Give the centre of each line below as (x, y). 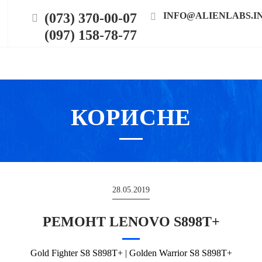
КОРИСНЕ (131, 118)
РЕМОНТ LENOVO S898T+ (131, 222)
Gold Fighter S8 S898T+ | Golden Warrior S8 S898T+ (131, 253)
